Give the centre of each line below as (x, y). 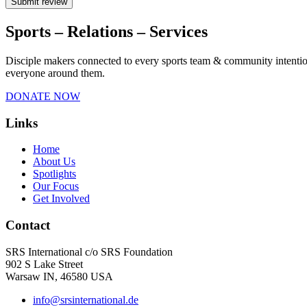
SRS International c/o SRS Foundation (90, 251)
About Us (54, 162)
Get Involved (61, 199)
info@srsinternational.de (86, 299)
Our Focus (56, 186)
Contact (28, 225)
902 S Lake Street (46, 264)
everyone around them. (55, 73)
